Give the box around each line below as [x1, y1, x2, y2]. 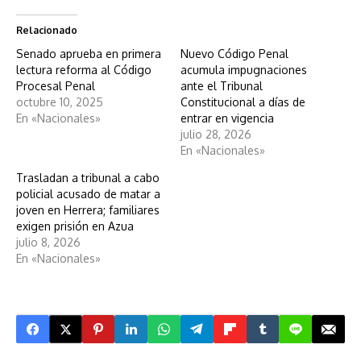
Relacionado [16, 24, 77, 37]
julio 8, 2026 [16, 235, 81, 250]
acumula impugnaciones [180, 63, 307, 77]
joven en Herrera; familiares [16, 203, 160, 218]
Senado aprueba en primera [16, 47, 161, 61]
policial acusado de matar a [16, 187, 160, 201]
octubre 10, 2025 [16, 95, 103, 110]
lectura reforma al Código [16, 63, 151, 77]
